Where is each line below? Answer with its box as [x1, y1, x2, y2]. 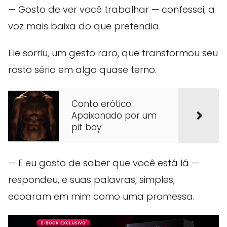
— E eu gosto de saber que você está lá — [8, 157, 199, 170]
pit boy [71, 121, 101, 134]
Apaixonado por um [71, 109, 157, 122]
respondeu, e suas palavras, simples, [8, 173, 175, 186]
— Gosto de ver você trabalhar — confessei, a [8, 3, 215, 16]
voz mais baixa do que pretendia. [8, 20, 161, 33]
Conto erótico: [71, 98, 133, 110]
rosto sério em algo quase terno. [8, 63, 157, 77]
